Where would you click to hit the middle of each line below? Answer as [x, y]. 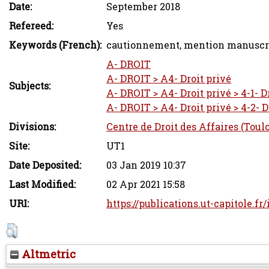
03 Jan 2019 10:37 [146, 165]
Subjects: [30, 86]
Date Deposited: [45, 165]
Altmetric [47, 254]
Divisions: [32, 127]
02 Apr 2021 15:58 [146, 184]
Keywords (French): [55, 45]
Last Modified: [42, 184]
